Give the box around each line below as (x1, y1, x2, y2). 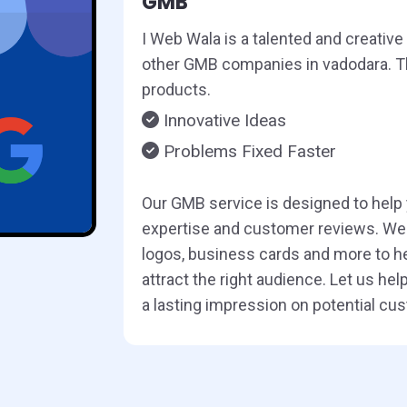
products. (141, 79, 211, 99)
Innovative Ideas (158, 109, 286, 131)
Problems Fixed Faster (158, 140, 336, 162)
